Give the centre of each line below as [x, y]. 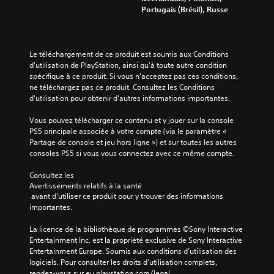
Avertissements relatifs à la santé [86, 186]
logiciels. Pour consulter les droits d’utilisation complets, [123, 262]
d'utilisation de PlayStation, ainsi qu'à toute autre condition [128, 65]
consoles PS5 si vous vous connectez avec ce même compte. [132, 154]
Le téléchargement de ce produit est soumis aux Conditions [129, 54]
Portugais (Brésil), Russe [185, 9]
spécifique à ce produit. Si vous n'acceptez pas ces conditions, [134, 76]
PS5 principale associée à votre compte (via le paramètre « [128, 131]
